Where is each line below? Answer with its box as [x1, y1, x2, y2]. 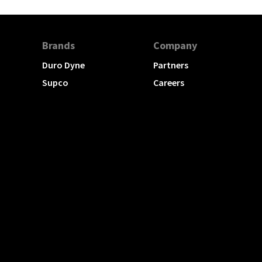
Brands [42, 38, 75, 52]
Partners [153, 58, 188, 71]
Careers [153, 76, 184, 88]
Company [153, 38, 197, 52]
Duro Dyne [42, 58, 85, 71]
